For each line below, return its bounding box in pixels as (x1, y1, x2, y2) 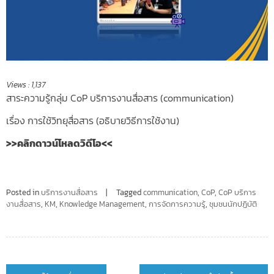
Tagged (116, 187, 143, 199)
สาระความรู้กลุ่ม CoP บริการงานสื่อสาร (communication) (6, 90, 234, 105)
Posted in (6, 187, 41, 199)
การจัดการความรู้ (149, 198, 206, 210)
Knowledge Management (59, 198, 145, 210)
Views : (6, 78, 29, 91)
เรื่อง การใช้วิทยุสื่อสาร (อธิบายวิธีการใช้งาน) (6, 113, 179, 128)
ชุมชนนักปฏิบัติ (209, 198, 257, 210)
